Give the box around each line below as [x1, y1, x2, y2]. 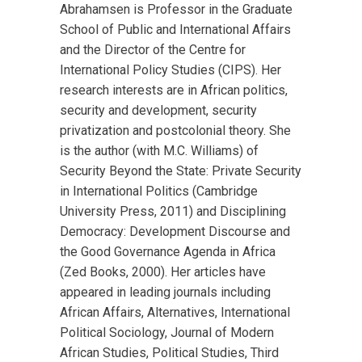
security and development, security [60, 103, 257, 118]
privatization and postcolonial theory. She [60, 123, 291, 138]
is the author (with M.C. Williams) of [60, 143, 259, 158]
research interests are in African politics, [60, 82, 288, 98]
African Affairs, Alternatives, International [60, 305, 290, 320]
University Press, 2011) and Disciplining [60, 204, 286, 219]
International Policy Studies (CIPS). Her [60, 62, 281, 78]
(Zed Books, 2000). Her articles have [60, 264, 266, 280]
